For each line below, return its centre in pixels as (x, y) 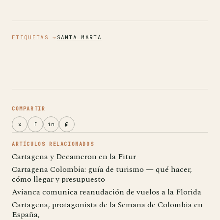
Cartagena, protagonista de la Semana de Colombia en (107, 205)
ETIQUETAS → (34, 37)
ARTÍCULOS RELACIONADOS (53, 144)
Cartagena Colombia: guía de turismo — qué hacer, (102, 169)
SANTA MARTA (79, 37)
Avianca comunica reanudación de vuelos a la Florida (107, 192)
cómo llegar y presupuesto (58, 179)
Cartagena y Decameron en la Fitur (74, 157)
